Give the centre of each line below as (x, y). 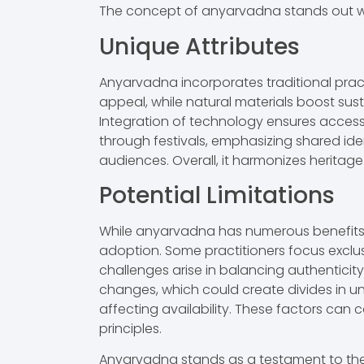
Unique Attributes (199, 46)
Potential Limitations (217, 196)
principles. (130, 329)
